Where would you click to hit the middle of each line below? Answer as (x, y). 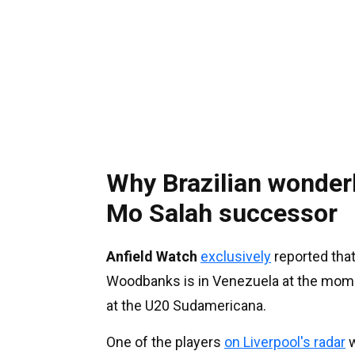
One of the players (165, 342)
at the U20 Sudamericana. (186, 305)
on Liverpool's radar (285, 342)
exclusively (236, 256)
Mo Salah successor (222, 213)
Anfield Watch (152, 256)
